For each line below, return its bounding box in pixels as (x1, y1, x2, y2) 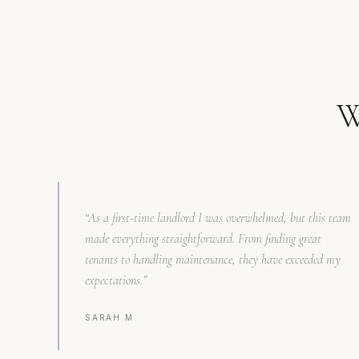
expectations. (85, 272, 143, 288)
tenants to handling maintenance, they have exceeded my (85, 252, 341, 268)
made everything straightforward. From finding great (85, 231, 321, 247)
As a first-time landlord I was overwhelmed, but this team (88, 210, 351, 226)
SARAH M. (85, 313, 138, 322)
